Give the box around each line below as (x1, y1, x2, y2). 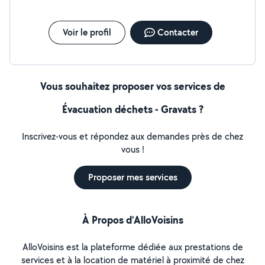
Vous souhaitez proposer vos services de (40, 79, 225, 93)
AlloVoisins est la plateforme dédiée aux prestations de (22, 241, 243, 253)
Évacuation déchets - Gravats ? (62, 102, 203, 117)
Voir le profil (62, 26, 111, 38)
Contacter (157, 26, 198, 38)
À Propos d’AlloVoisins (82, 212, 183, 227)
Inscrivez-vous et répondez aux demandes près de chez (22, 130, 243, 143)
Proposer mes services (88, 171, 177, 183)
